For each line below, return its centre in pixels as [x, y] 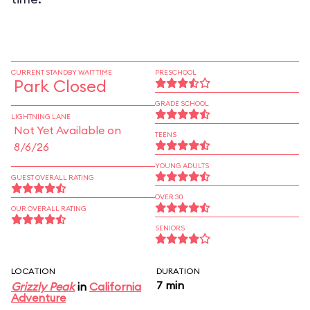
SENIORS [170, 228]
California [115, 286]
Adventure [38, 298]
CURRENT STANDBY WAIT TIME [62, 72]
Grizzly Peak [43, 286]
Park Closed [60, 86]
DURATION [178, 271]
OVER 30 [169, 197]
